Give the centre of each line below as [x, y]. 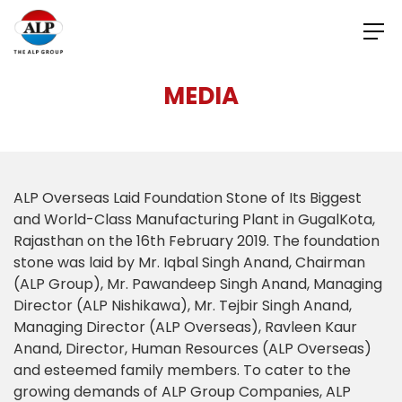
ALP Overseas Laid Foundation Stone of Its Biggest [188, 197]
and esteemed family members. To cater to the [182, 370]
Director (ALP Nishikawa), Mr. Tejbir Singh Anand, [183, 305]
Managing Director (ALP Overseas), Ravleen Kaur [185, 327]
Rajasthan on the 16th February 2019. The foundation [197, 240]
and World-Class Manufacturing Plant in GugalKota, [194, 219]
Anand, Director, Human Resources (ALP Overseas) [192, 348]
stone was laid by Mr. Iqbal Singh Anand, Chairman [189, 262]
